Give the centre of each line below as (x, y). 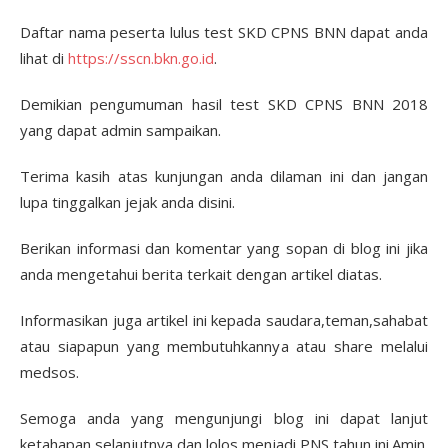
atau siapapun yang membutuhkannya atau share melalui (224, 346)
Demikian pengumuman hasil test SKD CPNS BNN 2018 (224, 104)
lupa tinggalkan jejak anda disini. (127, 202)
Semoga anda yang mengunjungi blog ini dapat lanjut (224, 418)
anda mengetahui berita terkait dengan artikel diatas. (201, 274)
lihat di (44, 58)
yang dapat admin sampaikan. (120, 130)
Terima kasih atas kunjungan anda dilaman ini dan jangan (224, 176)
